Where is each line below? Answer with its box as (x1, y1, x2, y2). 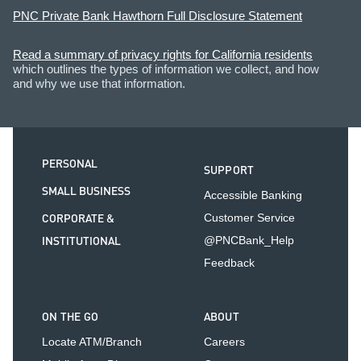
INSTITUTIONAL (42, 233, 121, 251)
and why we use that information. (13, 77, 185, 91)
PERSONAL (42, 156, 98, 174)
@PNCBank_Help (203, 234, 294, 247)
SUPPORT (203, 162, 255, 180)
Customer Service (203, 211, 295, 225)
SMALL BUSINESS (42, 183, 131, 201)
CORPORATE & (42, 210, 114, 229)
